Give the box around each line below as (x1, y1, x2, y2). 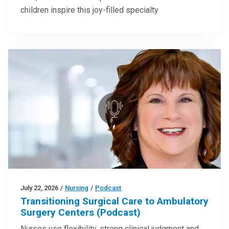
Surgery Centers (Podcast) (20, 207, 141, 219)
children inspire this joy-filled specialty (20, 5, 158, 15)
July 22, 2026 (20, 184, 58, 192)
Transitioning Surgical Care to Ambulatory (20, 195, 209, 208)
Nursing (65, 184, 88, 192)
